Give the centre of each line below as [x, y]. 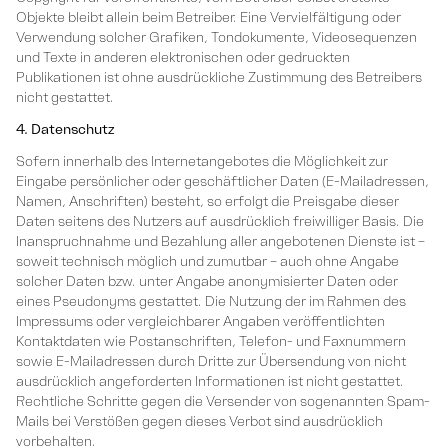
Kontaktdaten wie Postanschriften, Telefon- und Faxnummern [211, 341]
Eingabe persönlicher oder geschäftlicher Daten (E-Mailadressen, [222, 181]
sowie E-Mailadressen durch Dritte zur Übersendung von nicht [211, 361]
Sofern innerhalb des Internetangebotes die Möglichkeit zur [202, 161]
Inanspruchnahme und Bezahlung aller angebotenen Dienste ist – [220, 241]
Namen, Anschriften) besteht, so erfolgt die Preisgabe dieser [207, 201]
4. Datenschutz [65, 129]
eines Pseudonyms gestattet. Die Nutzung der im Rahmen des [211, 301]
